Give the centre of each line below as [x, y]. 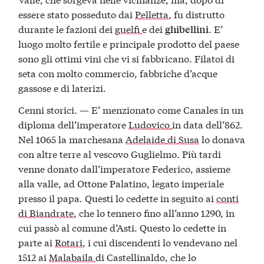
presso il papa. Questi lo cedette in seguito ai [118, 198]
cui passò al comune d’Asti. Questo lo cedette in [123, 227]
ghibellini [187, 29]
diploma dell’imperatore [74, 124]
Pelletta [152, 14]
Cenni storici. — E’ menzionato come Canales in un [131, 110]
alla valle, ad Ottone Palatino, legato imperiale [121, 183]
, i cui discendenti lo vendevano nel [160, 242]
